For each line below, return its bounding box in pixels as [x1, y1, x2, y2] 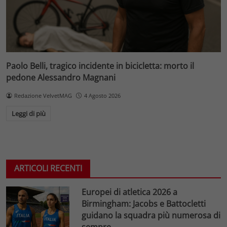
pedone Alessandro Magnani [6, 71, 116, 83]
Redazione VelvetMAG [14, 91, 72, 99]
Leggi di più [11, 109, 46, 119]
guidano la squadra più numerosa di [82, 210, 221, 221]
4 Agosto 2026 [84, 91, 121, 99]
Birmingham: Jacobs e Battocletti [82, 198, 206, 210]
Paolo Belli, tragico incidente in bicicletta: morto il [6, 60, 194, 71]
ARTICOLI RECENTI [14, 163, 82, 174]
